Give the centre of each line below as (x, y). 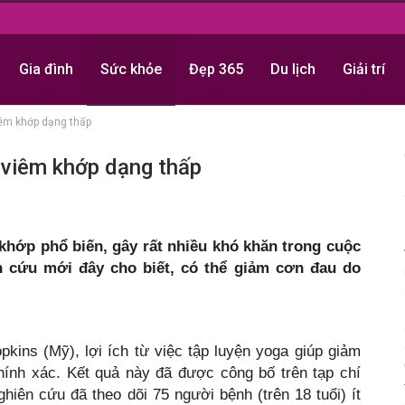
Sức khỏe (131, 69)
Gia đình (46, 69)
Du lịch (292, 69)
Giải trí (363, 69)
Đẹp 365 (216, 69)
